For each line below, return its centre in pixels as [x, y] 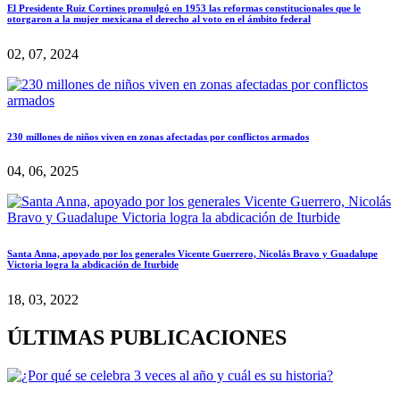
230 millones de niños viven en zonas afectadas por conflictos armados [158, 136]
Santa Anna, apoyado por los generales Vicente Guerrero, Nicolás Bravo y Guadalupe [192, 254]
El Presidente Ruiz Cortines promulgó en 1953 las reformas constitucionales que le [184, 8]
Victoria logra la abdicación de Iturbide [93, 265]
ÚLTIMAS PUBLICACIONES [147, 338]
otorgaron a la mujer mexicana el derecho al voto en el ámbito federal [159, 18]
